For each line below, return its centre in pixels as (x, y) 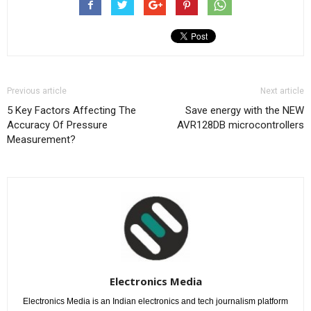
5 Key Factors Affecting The (72, 110)
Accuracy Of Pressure (57, 125)
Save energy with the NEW (245, 110)
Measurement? (41, 140)
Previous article (37, 91)
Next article (282, 91)
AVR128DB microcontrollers (241, 125)
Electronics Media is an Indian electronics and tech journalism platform (155, 301)
